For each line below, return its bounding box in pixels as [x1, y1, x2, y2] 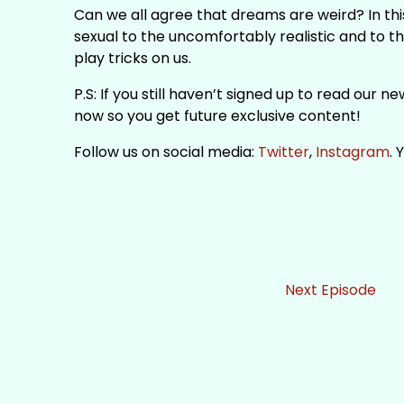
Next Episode [285, 280, 377, 300]
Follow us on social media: [74, 142, 255, 162]
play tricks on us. [74, 48, 192, 69]
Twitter [254, 142, 310, 162]
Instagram [312, 142, 390, 162]
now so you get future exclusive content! [74, 106, 362, 126]
